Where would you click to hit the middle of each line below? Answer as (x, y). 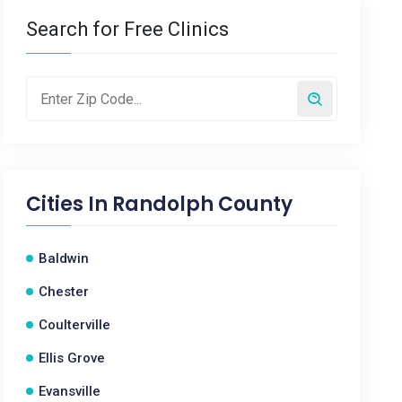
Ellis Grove (72, 358)
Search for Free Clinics (128, 29)
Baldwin (64, 258)
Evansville (70, 391)
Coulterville (75, 325)
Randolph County (203, 204)
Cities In (70, 204)
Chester (64, 292)
